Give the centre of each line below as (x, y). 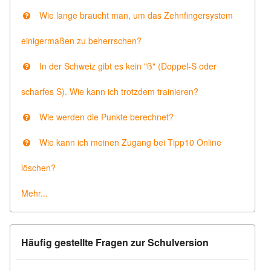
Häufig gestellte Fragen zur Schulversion (115, 242)
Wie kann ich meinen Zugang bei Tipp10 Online (127, 142)
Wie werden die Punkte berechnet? (103, 117)
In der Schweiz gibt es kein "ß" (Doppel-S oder (124, 66)
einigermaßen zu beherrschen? (81, 41)
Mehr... (34, 193)
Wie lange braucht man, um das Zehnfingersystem (132, 15)
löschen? (38, 168)
